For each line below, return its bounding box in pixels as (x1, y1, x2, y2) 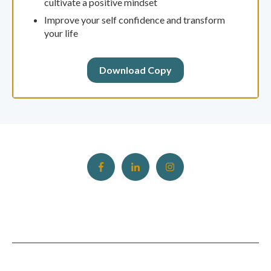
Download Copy (99, 64, 172, 76)
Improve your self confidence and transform (44, 13, 225, 25)
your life (44, 27, 78, 39)
